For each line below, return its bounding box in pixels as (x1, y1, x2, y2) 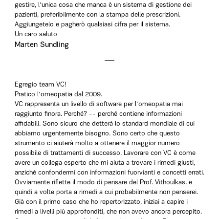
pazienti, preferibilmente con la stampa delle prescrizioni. (15, 11, 180, 19)
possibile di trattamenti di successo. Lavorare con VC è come (15, 150, 196, 157)
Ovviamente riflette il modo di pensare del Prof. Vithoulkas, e (15, 179, 192, 186)
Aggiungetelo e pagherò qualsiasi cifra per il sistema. (15, 21, 170, 28)
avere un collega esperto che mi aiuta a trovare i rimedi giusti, (15, 159, 195, 167)
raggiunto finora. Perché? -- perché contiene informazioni (15, 110, 182, 118)
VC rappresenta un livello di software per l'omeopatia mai (15, 101, 183, 108)
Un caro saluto (15, 31, 57, 38)
